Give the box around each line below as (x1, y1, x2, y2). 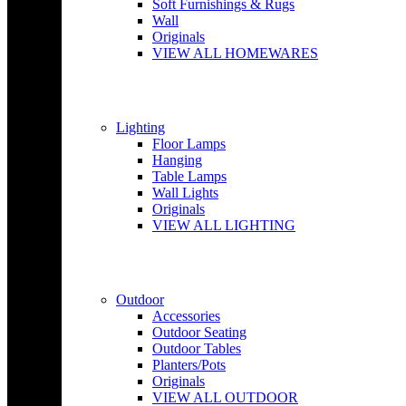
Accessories (152, 308, 220, 324)
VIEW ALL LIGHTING (152, 217, 295, 233)
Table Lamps (152, 169, 227, 184)
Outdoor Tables (152, 341, 241, 356)
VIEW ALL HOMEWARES (152, 45, 318, 61)
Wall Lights (152, 185, 218, 200)
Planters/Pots (152, 357, 226, 372)
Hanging (152, 152, 202, 168)
